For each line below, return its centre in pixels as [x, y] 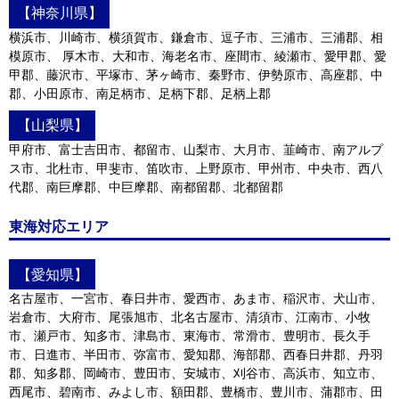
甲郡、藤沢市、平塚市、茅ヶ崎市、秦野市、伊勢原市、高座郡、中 [196, 74]
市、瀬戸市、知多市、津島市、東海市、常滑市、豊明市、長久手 [190, 335]
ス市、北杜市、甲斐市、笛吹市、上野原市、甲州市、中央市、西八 [196, 168]
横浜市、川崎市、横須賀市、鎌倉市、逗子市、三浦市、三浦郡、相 [196, 37]
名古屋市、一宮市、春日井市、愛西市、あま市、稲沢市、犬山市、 [196, 298]
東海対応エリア [59, 226]
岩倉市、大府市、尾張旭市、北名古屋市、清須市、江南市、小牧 [190, 317]
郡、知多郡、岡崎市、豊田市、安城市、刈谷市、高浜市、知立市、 [196, 373]
